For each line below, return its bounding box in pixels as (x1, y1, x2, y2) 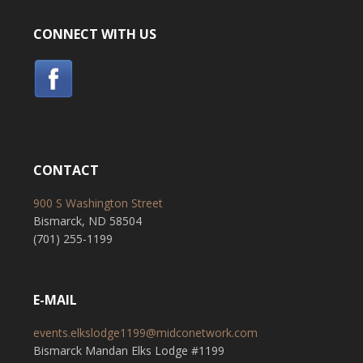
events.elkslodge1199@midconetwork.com (32, 325, 258, 340)
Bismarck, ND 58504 (32, 213, 142, 228)
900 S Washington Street (32, 195, 163, 211)
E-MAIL (32, 291, 77, 309)
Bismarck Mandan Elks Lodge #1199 (32, 343, 224, 358)
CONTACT (32, 161, 99, 179)
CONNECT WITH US (32, 25, 156, 43)
